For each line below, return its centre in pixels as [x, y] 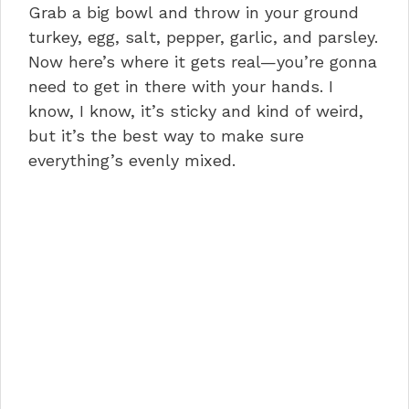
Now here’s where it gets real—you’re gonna [203, 61]
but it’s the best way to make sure [166, 135]
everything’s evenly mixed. [132, 160]
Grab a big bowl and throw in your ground [194, 12]
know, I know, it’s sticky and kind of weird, [196, 110]
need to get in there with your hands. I [181, 86]
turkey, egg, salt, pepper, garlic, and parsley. [203, 37]
